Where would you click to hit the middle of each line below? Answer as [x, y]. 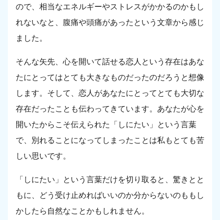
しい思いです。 [43, 156]
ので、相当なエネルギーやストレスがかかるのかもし [110, 7]
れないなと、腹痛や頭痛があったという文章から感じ [110, 23]
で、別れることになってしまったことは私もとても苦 [110, 140]
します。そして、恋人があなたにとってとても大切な [110, 93]
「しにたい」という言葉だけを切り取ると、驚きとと [110, 180]
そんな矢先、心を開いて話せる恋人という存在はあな [110, 62]
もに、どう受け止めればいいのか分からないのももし [110, 195]
